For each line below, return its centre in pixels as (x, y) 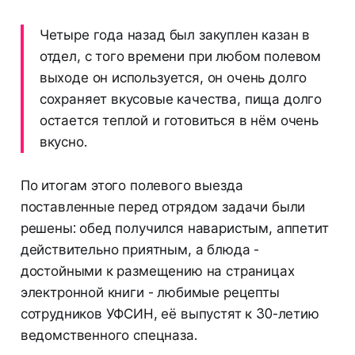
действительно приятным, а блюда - (140, 250)
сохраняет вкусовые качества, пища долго (181, 99)
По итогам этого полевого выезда (132, 186)
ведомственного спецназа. (109, 336)
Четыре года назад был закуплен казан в (175, 35)
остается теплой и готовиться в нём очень (179, 121)
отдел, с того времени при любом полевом (180, 57)
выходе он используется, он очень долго (173, 78)
